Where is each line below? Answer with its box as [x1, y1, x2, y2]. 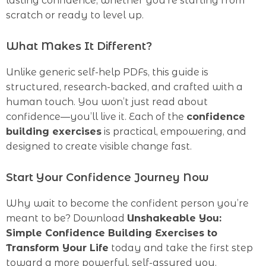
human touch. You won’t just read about [6, 96, 208, 107]
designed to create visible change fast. [6, 141, 192, 152]
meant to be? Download [6, 213, 127, 224]
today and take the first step [109, 242, 253, 254]
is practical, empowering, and [102, 126, 246, 137]
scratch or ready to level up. [6, 9, 144, 21]
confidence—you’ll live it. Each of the [6, 111, 186, 122]
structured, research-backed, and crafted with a [6, 81, 243, 93]
